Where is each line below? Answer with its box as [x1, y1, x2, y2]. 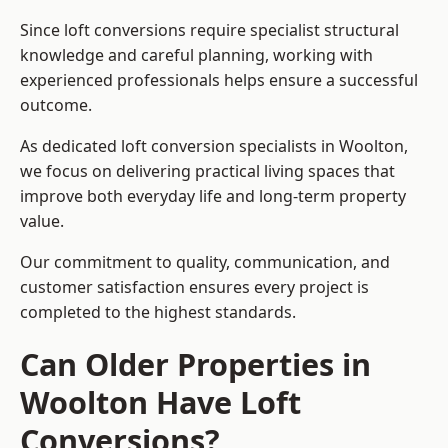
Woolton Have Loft [20, 381, 301, 424]
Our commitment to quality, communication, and [20, 251, 390, 274]
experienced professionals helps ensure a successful [20, 69, 418, 92]
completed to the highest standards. [20, 301, 296, 324]
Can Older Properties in [20, 343, 371, 386]
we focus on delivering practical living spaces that [20, 160, 395, 183]
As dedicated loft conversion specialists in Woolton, [20, 135, 408, 158]
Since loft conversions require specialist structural [20, 19, 399, 42]
